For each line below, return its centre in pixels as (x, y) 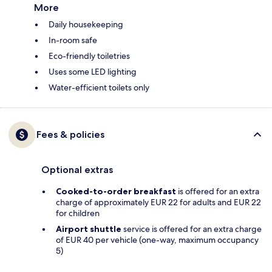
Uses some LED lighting (93, 71)
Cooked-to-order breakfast (116, 191)
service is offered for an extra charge (192, 229)
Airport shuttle (89, 229)
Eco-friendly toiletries (89, 56)
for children (78, 213)
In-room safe (73, 40)
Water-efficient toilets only (99, 87)
